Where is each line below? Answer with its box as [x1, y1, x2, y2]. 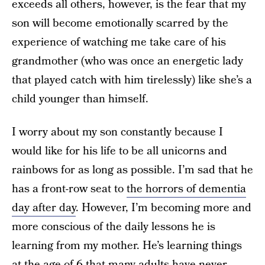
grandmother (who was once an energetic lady [12, 53, 243, 69]
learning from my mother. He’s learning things [12, 238, 242, 254]
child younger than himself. [12, 91, 148, 107]
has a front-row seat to [12, 181, 127, 197]
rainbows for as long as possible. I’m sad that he [12, 162, 253, 178]
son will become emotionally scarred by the [12, 15, 228, 31]
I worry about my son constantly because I [12, 124, 223, 140]
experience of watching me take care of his [12, 34, 226, 50]
